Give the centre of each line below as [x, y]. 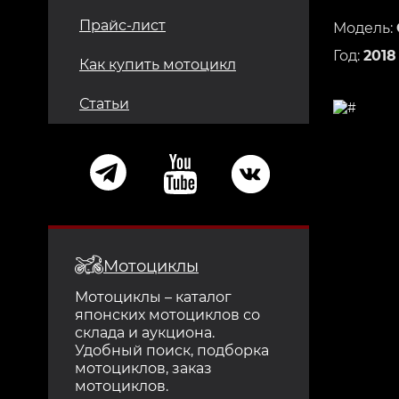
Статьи [104, 103]
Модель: [364, 28]
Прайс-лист [122, 25]
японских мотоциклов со [167, 314]
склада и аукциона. [145, 332]
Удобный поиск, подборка [172, 350]
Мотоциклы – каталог [153, 297]
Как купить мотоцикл [158, 64]
